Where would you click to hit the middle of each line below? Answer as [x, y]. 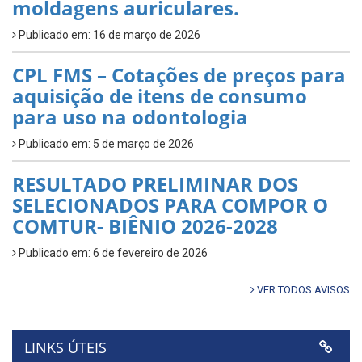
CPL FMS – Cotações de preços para [179, 75]
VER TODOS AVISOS [302, 290]
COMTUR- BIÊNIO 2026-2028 [145, 226]
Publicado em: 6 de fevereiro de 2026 [112, 253]
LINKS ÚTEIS [65, 348]
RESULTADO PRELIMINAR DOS [155, 184]
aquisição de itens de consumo [160, 96]
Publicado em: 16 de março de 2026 [108, 35]
